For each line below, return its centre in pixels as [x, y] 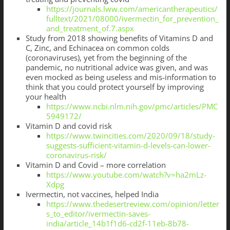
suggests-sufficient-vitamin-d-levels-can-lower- [128, 146]
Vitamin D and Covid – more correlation [95, 165]
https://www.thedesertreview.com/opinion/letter [132, 204]
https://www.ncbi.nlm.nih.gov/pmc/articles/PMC [132, 107]
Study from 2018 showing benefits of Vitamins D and [119, 38]
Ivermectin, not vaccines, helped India [92, 194]
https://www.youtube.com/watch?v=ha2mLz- [126, 175]
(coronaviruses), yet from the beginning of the [106, 58]
